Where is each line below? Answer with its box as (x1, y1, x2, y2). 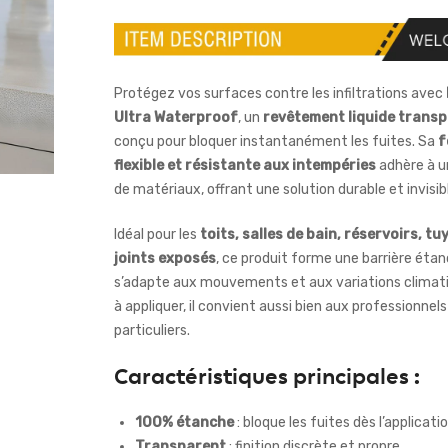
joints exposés (114, 250, 216, 268)
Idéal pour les (114, 226, 200, 244)
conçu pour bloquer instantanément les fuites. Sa (114, 133, 438, 151)
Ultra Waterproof (114, 109, 238, 127)
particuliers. (114, 322, 190, 340)
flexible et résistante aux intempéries (114, 157, 376, 175)
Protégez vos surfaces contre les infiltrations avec (114, 85, 446, 103)
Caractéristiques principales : (114, 365, 420, 390)
